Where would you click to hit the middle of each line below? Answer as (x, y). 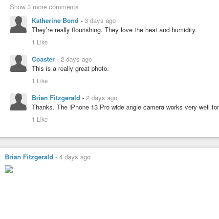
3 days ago (100, 20)
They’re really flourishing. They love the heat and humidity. (114, 29)
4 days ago (75, 156)
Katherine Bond (56, 20)
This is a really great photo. (70, 68)
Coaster (44, 59)
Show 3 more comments (44, 6)
